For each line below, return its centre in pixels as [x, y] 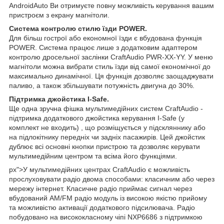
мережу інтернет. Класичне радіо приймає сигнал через [100, 188]
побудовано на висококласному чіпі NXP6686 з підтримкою [106, 217]
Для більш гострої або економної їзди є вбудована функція [105, 38]
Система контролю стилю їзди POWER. [78, 28]
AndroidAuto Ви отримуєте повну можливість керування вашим [111, 5]
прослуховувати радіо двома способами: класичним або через [112, 179]
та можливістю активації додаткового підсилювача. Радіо [102, 207]
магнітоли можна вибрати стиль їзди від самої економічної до [110, 66]
